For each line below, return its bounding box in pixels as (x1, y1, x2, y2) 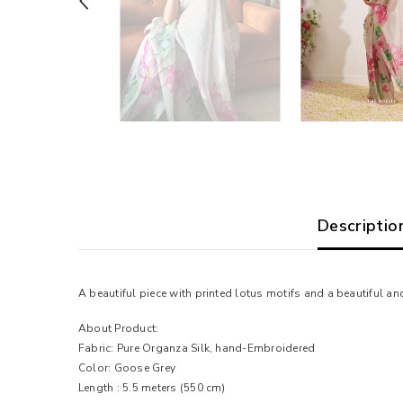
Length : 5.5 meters (78, 380, 180, 395)
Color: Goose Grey (78, 360, 176, 375)
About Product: (78, 320, 159, 336)
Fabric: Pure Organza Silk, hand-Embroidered (78, 340, 316, 355)
